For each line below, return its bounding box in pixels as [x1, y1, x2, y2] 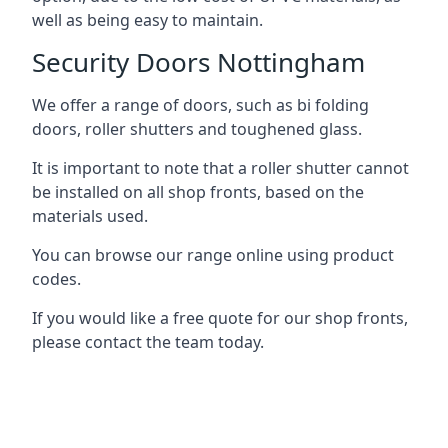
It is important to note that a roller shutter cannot [32, 156, 409, 179]
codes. [32, 267, 81, 290]
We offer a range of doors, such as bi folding [32, 93, 369, 116]
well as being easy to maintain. [32, 8, 263, 31]
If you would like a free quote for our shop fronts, [32, 306, 408, 329]
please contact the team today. [32, 330, 264, 353]
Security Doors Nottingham [32, 43, 365, 80]
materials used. [32, 204, 148, 227]
